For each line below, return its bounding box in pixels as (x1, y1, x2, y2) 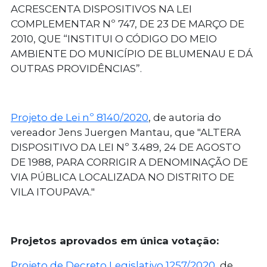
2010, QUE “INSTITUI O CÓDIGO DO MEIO (11, 33, 217, 45)
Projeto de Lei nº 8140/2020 (11, 111, 148, 124)
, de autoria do (148, 111, 221, 124)
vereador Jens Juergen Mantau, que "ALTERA (11, 126, 241, 139)
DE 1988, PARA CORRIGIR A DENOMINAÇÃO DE (11, 156, 248, 169)
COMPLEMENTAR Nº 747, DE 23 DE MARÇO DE (11, 18, 244, 30)
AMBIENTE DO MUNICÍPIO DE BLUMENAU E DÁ (11, 48, 253, 60)
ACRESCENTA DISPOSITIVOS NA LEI (11, 3, 192, 15)
